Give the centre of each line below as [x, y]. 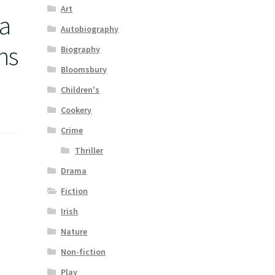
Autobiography [90, 29]
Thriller [89, 150]
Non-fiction [83, 251]
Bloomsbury [84, 69]
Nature [74, 231]
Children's [80, 89]
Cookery [76, 110]
